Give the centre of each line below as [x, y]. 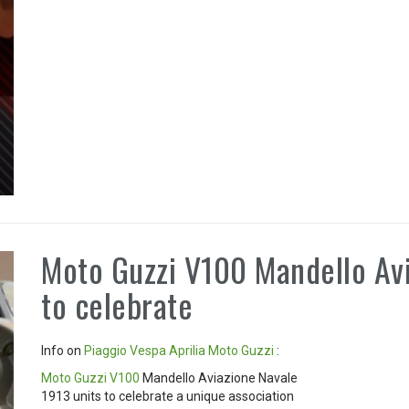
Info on [63, 351]
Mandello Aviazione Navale [219, 378]
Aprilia [188, 351]
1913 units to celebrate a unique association [168, 397]
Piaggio [106, 351]
